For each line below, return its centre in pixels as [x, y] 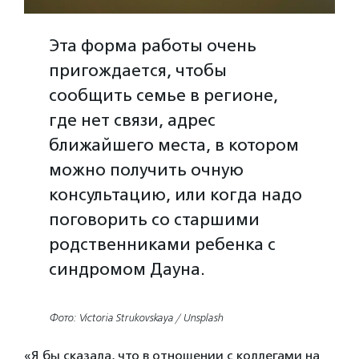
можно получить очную [147, 169]
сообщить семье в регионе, [164, 95]
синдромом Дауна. [127, 268]
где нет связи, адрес [133, 119]
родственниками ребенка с [163, 244]
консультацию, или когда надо [176, 194]
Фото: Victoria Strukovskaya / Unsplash [136, 318]
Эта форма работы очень [153, 45]
